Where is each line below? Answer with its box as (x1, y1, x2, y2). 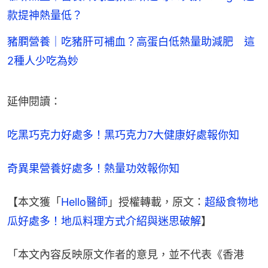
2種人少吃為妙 (7, 54, 78, 67)
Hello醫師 (61, 195, 108, 208)
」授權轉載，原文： (108, 195, 205, 208)
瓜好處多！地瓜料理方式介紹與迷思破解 (7, 214, 201, 227)
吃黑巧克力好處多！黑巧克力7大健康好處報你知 (7, 128, 239, 141)
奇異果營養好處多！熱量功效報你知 (7, 162, 179, 175)
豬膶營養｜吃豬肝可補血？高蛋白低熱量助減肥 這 (7, 35, 255, 48)
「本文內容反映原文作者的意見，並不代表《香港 (7, 248, 244, 261)
